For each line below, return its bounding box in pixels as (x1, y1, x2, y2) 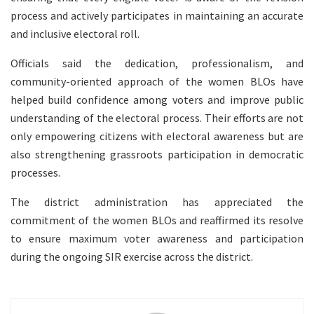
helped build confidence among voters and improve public (11, 92, 303, 107)
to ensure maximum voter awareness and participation (11, 231, 303, 245)
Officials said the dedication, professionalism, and (11, 55, 303, 70)
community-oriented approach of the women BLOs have (11, 74, 303, 88)
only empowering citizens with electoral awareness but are (11, 128, 303, 143)
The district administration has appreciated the (11, 194, 303, 209)
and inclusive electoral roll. (11, 26, 139, 41)
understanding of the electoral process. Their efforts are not (11, 110, 303, 125)
